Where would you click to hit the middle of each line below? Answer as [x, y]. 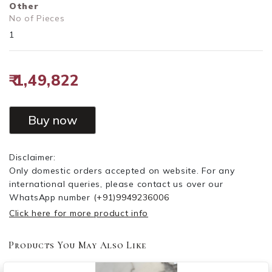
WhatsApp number [51, 198]
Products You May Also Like [78, 245]
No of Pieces [37, 19]
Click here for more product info [79, 213]
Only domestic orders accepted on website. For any [122, 171]
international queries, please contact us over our [116, 184]
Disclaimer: [32, 158]
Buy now [53, 120]
